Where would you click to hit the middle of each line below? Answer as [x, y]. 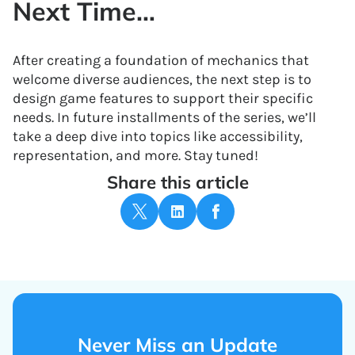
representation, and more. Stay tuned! [136, 155]
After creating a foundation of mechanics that [161, 60]
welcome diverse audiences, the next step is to [162, 79]
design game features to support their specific [163, 98]
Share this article [177, 182]
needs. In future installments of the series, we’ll [164, 117]
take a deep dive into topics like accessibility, [158, 136]
